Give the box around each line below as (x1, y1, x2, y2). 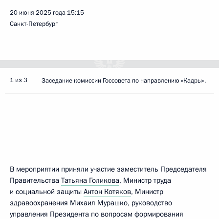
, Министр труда (119, 175, 171, 185)
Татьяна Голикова (61, 175, 119, 185)
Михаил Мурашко (70, 198, 128, 208)
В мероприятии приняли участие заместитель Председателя (10, 164, 207, 174)
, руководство (128, 198, 172, 208)
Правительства (10, 175, 61, 185)
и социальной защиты (10, 187, 84, 197)
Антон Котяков (84, 187, 131, 197)
